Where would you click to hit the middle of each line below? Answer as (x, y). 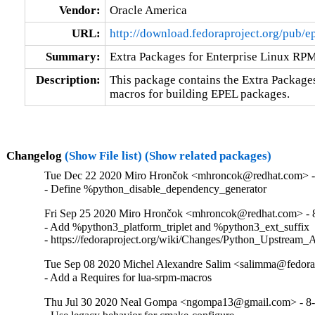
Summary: (73, 56)
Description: (68, 79)
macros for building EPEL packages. (199, 94)
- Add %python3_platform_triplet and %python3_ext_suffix (177, 227)
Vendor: (79, 10)
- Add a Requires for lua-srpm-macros (128, 278)
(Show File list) (103, 155)
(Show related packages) (208, 155)
